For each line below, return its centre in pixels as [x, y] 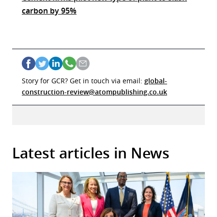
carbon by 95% [49, 11]
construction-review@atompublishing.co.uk [94, 92]
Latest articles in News [91, 153]
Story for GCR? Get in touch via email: [83, 81]
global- [156, 81]
